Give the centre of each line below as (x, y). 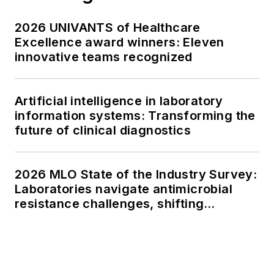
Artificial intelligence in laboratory (119, 101)
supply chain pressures (86, 233)
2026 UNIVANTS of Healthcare (108, 27)
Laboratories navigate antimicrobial (124, 189)
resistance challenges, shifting (109, 203)
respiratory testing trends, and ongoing (135, 218)
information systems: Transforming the (135, 115)
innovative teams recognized (104, 57)
